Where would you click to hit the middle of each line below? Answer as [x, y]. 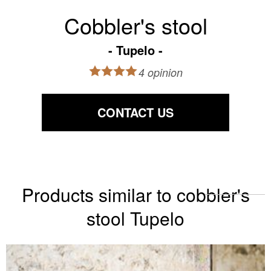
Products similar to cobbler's [135, 194]
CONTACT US [135, 112]
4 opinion [160, 72]
